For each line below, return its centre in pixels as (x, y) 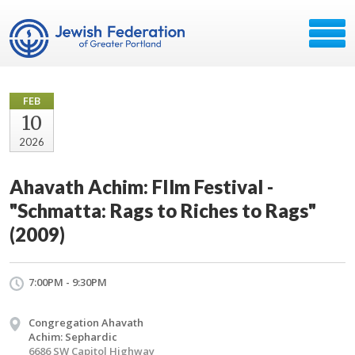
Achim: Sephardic (73, 337)
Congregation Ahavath (86, 323)
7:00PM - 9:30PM (68, 282)
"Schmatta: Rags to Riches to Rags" (163, 210)
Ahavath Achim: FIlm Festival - (141, 187)
